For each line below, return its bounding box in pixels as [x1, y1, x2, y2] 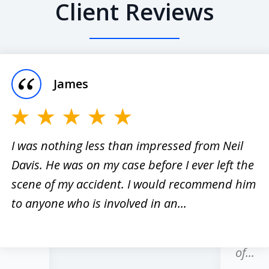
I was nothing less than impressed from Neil [11, 137, 243, 154]
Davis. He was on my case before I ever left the [11, 156, 254, 173]
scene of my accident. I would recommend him [11, 175, 256, 192]
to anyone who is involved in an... [11, 195, 187, 211]
